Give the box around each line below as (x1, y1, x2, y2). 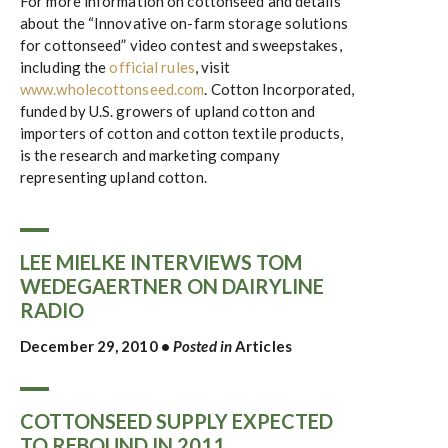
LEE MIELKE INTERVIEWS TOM (20, 250, 302, 274)
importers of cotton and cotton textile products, (20, 124, 343, 142)
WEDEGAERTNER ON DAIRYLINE (20, 274, 324, 298)
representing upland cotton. (20, 168, 207, 186)
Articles (235, 337, 292, 355)
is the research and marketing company (20, 146, 280, 164)
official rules (109, 58, 195, 76)
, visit (194, 58, 231, 76)
